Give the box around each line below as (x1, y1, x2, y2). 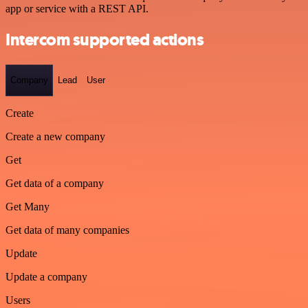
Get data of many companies (5, 223, 129, 236)
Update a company (5, 270, 87, 283)
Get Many (5, 200, 49, 212)
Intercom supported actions (5, 28, 204, 51)
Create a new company (5, 130, 105, 142)
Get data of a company (5, 177, 104, 189)
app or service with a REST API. (5, 3, 148, 15)
